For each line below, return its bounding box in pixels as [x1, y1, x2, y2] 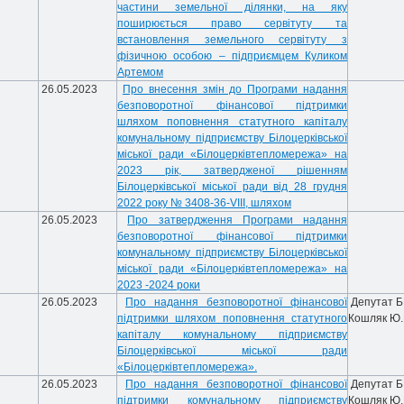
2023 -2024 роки [117, 279, 200, 291]
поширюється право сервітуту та [117, 17, 347, 30]
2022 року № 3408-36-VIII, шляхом [117, 197, 291, 209]
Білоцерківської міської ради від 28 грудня [117, 180, 347, 193]
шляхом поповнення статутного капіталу [117, 115, 347, 128]
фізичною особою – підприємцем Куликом [117, 50, 347, 62]
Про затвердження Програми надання [127, 214, 347, 226]
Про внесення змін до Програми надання [122, 83, 348, 96]
